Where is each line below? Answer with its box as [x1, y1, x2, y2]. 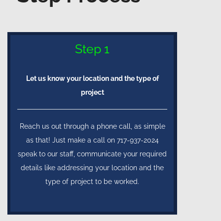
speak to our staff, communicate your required [18, 149, 167, 158]
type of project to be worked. [45, 177, 139, 185]
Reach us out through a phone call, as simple [19, 122, 165, 130]
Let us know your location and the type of [26, 74, 159, 82]
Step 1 [75, 41, 110, 56]
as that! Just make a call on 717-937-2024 [26, 136, 159, 144]
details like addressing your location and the [21, 163, 164, 172]
